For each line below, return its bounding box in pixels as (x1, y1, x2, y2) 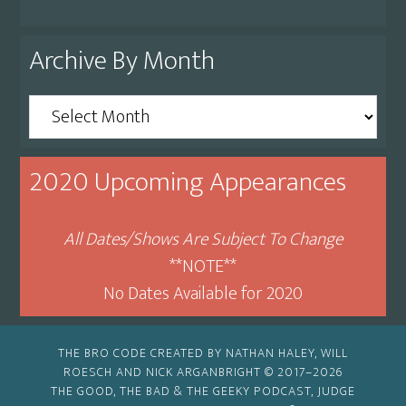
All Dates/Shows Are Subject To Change (63, 223, 343, 255)
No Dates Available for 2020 (103, 277, 303, 309)
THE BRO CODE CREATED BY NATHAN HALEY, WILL (58, 342, 348, 363)
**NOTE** (169, 250, 237, 282)
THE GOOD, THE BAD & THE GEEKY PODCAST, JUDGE (51, 380, 355, 401)
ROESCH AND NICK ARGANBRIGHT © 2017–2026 (63, 361, 343, 382)
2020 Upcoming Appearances (29, 159, 347, 205)
